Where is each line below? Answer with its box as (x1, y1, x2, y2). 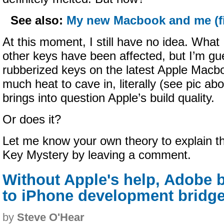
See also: (10, 14, 67, 27)
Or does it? (2, 113, 61, 126)
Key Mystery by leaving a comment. (2, 148, 191, 161)
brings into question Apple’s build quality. (2, 91, 214, 104)
